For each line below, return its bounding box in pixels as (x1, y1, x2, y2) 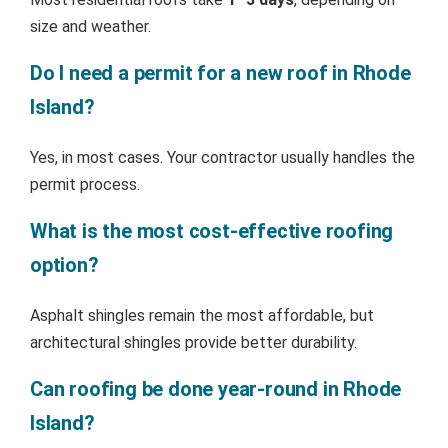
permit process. (30, 174, 140, 194)
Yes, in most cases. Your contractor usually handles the (30, 147, 415, 167)
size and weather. (30, 16, 151, 36)
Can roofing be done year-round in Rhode (30, 376, 402, 401)
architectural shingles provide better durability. (30, 332, 357, 352)
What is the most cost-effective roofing (30, 218, 394, 243)
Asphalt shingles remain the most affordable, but (30, 305, 374, 325)
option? (30, 252, 99, 277)
